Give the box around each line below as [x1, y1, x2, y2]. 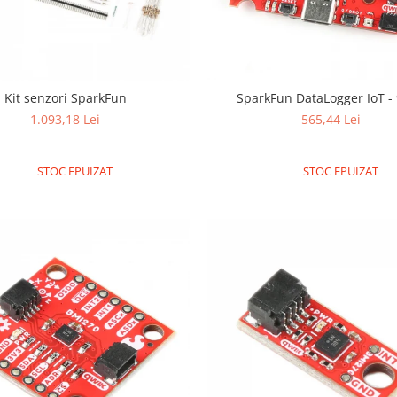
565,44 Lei [301, 111, 362, 128]
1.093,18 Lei [30, 111, 101, 128]
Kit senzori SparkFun [4, 90, 127, 107]
